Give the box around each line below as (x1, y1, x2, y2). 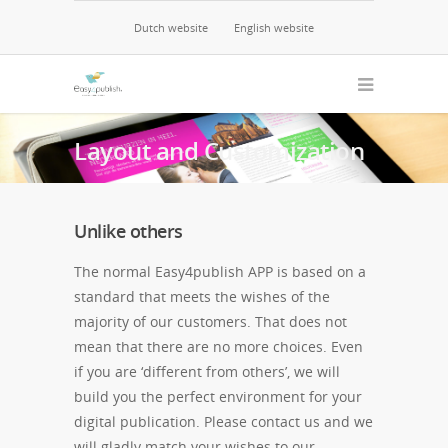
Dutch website (134, 20, 208, 35)
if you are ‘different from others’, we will (74, 362, 340, 381)
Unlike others (74, 219, 183, 243)
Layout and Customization (74, 134, 364, 167)
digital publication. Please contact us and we (74, 412, 373, 431)
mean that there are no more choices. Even (74, 337, 363, 356)
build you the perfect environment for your (74, 387, 362, 406)
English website (234, 20, 314, 35)
